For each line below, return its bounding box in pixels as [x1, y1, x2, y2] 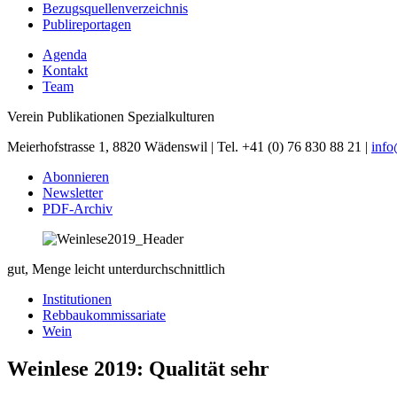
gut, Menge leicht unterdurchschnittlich [7, 261, 225, 276]
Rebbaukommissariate [43, 307, 166, 323]
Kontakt [43, 62, 88, 78]
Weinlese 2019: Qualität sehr [7, 356, 269, 380]
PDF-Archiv [43, 200, 113, 216]
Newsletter [43, 184, 103, 200]
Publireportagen [43, 16, 131, 32]
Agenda [43, 46, 87, 62]
